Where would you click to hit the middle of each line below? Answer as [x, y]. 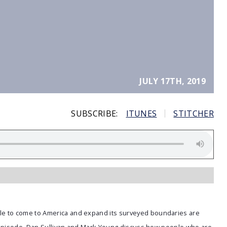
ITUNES [141, 113]
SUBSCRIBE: [94, 113]
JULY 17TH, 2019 [173, 81]
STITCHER [194, 113]
